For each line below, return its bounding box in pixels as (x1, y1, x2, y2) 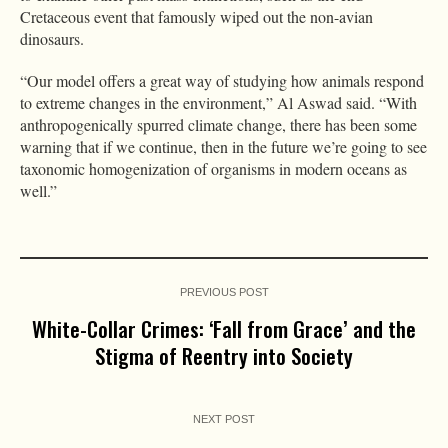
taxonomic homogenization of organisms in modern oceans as (20, 158, 407, 180)
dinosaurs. (20, 28, 84, 50)
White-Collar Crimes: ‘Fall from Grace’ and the (32, 313, 416, 345)
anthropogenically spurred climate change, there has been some (20, 114, 417, 136)
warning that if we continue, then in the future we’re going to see (20, 136, 427, 158)
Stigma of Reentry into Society (95, 340, 353, 372)
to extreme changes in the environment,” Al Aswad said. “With (20, 92, 417, 114)
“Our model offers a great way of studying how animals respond (20, 70, 424, 92)
